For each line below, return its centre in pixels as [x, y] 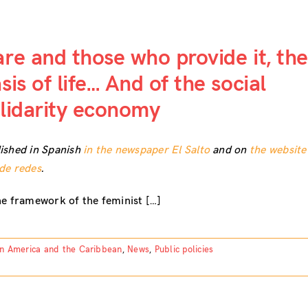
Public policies [184, 249]
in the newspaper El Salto [147, 150]
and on [230, 150]
